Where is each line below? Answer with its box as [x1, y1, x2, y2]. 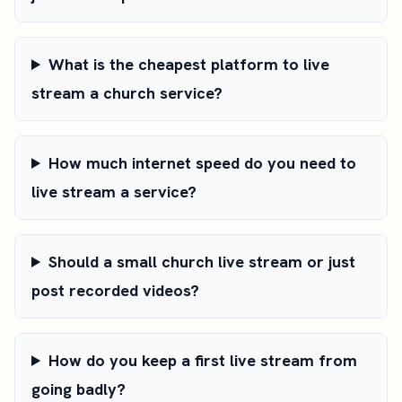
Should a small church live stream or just [48, 251, 356, 272]
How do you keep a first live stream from [48, 350, 358, 371]
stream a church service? [31, 83, 223, 103]
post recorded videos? [31, 280, 199, 301]
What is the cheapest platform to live [48, 54, 330, 74]
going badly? [31, 379, 126, 399]
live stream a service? [31, 181, 197, 202]
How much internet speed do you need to [48, 153, 357, 173]
